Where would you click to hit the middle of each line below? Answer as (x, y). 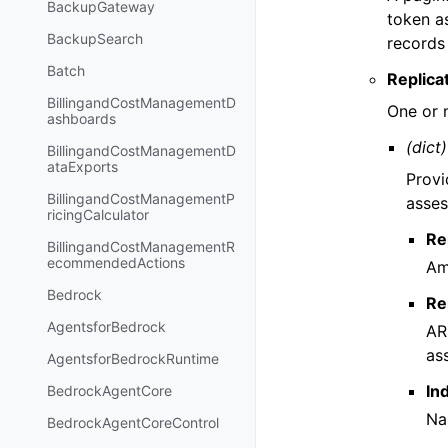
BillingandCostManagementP (141, 199)
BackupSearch (95, 39)
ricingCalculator (98, 215)
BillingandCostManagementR (141, 247)
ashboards (81, 119)
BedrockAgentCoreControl (133, 423)
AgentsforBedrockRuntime (133, 359)
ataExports (82, 167)
